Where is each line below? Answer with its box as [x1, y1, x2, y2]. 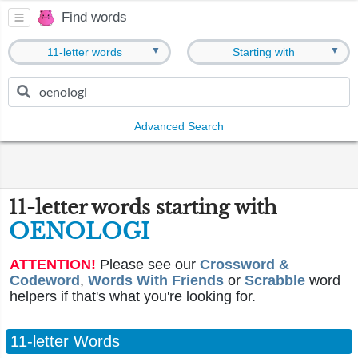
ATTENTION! [10, 257, 96, 272]
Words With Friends [88, 272, 224, 288]
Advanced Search [134, 120, 224, 133]
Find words [62, 10, 127, 26]
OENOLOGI [9, 218, 149, 245]
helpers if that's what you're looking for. [10, 288, 256, 304]
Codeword [10, 272, 80, 288]
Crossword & [200, 257, 289, 272]
